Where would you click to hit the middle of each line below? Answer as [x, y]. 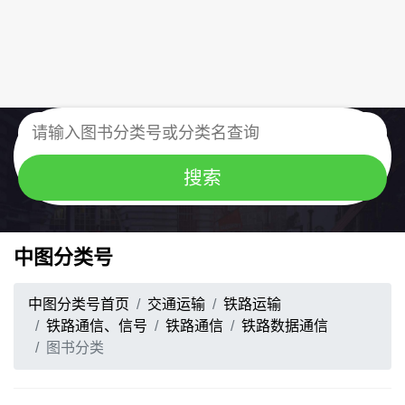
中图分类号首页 [79, 304]
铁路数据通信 [285, 326]
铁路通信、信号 [97, 326]
